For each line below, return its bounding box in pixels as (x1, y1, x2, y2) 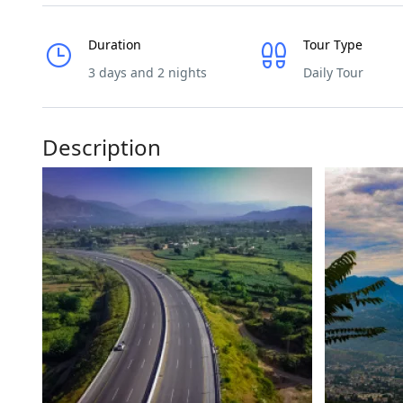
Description (42, 132, 161, 162)
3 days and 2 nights (88, 64, 207, 81)
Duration (88, 36, 141, 53)
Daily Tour (302, 64, 363, 81)
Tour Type (302, 36, 363, 53)
